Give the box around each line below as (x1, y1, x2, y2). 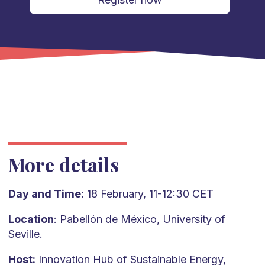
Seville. (8, 228, 43, 240)
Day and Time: (8, 188, 84, 200)
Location (8, 213, 54, 225)
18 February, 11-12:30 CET (83, 188, 214, 200)
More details (8, 151, 119, 177)
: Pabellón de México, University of (53, 213, 225, 225)
